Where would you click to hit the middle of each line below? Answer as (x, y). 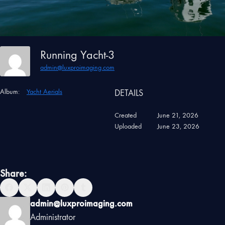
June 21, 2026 (178, 115)
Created (125, 115)
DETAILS (129, 93)
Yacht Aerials (44, 91)
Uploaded (128, 126)
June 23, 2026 (178, 126)
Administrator (53, 217)
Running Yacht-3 (81, 54)
